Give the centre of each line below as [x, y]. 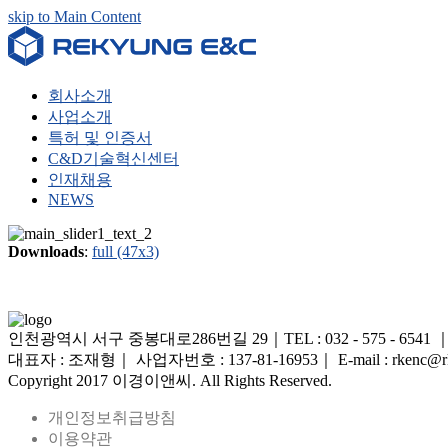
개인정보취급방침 [112, 417]
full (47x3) [125, 251]
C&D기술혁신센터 [113, 158]
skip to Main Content [74, 16]
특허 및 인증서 [100, 137]
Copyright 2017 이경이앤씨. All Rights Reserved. [170, 380]
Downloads [46, 251]
